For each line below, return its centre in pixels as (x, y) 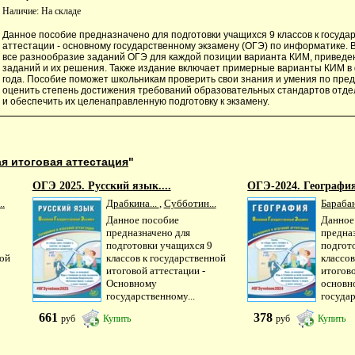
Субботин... (190, 203)
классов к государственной (166, 258)
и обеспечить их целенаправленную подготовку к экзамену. (136, 101)
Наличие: (22, 11)
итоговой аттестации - (155, 271)
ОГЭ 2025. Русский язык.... (101, 185)
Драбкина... (132, 203)
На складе (61, 11)
